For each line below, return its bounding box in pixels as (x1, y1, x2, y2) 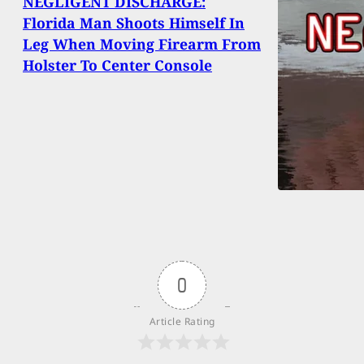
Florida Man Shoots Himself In (23, 13, 245, 33)
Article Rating (149, 314, 215, 329)
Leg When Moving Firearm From (23, 34, 261, 54)
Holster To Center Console (23, 55, 212, 76)
